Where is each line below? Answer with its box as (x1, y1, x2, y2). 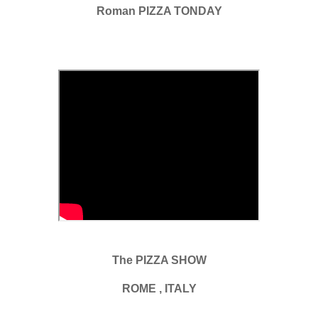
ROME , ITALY (121, 283, 197, 295)
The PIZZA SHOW (111, 254, 207, 267)
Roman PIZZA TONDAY (96, 5, 222, 18)
